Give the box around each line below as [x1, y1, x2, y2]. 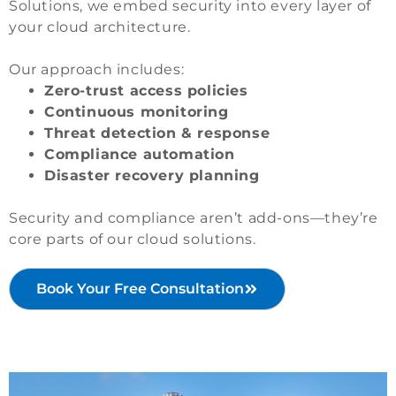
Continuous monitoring [44, 103, 229, 121]
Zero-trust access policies [44, 82, 248, 100]
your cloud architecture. [9, 19, 191, 36]
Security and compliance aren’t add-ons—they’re [9, 209, 378, 227]
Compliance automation [44, 146, 235, 164]
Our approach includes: [9, 61, 185, 79]
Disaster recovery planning [44, 167, 260, 185]
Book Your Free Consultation [36, 280, 244, 298]
